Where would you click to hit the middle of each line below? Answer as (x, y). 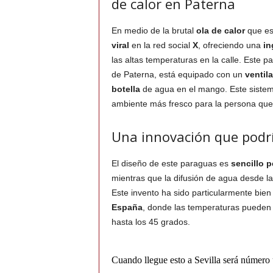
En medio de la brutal (154, 31)
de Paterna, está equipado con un (178, 75)
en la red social (161, 45)
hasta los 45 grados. (151, 222)
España (127, 207)
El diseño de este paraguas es (170, 164)
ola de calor (220, 31)
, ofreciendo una (230, 45)
